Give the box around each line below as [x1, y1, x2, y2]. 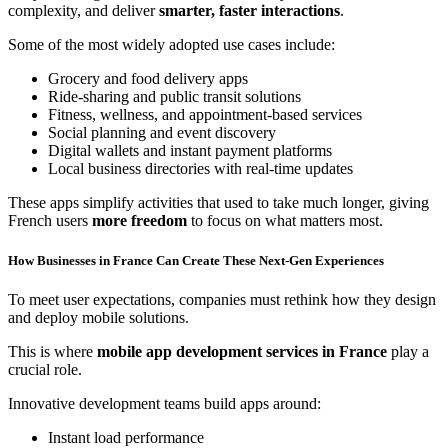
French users [8, 212, 92, 230]
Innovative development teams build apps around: [8, 394, 321, 412]
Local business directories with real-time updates [48, 160, 353, 178]
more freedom [92, 212, 187, 230]
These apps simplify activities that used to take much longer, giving [8, 194, 429, 212]
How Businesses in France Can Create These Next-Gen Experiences [8, 252, 384, 268]
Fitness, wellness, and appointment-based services [48, 106, 362, 124]
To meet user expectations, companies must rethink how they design [8, 290, 436, 308]
